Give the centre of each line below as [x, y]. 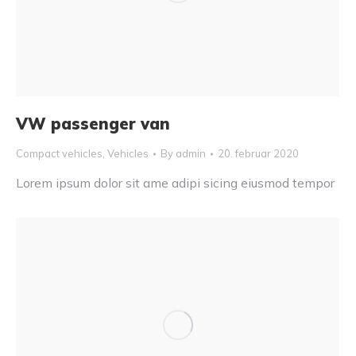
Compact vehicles [59, 154]
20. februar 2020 [258, 154]
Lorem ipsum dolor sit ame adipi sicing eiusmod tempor [175, 183]
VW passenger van [93, 124]
